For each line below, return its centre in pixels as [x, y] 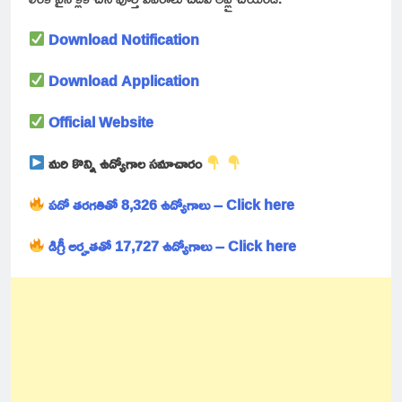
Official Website [101, 122]
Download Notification [124, 39]
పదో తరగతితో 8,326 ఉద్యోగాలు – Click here [174, 204]
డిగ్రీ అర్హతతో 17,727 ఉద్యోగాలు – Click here [175, 245]
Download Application [122, 80]
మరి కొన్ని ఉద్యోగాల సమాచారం [126, 163]
